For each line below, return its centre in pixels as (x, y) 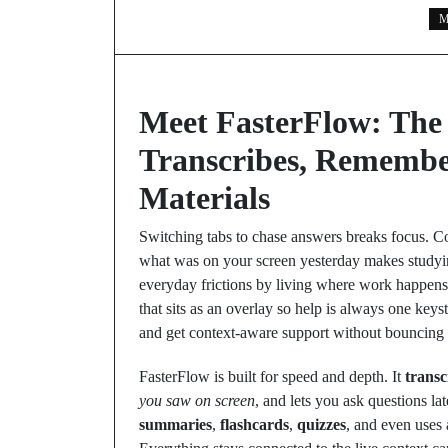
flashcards (254, 424)
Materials (204, 198)
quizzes (321, 424)
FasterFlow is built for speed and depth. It (272, 376)
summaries (175, 424)
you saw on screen (197, 400)
